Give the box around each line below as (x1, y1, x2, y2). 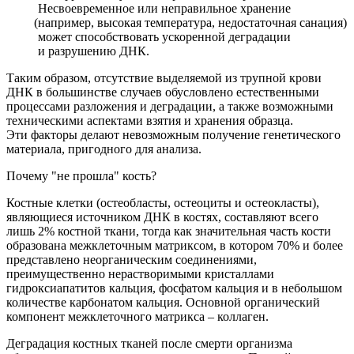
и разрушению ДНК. (38, 43, 149, 58)
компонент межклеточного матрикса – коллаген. (6, 309, 269, 323)
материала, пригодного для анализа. (6, 141, 201, 156)
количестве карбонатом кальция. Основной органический (6, 295, 320, 309)
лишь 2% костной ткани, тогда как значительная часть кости (6, 224, 331, 238)
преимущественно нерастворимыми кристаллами (6, 266, 274, 281)
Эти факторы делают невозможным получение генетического (6, 127, 341, 141)
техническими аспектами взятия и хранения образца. (6, 113, 293, 127)
